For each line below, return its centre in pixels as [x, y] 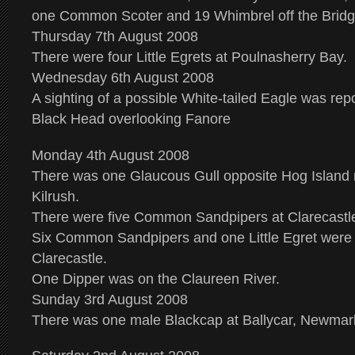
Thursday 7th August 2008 [115, 36]
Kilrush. [55, 197]
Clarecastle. [69, 258]
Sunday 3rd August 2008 [110, 300]
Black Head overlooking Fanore [131, 119]
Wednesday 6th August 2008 [123, 78]
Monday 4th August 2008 [111, 155]
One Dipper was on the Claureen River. [156, 279]
